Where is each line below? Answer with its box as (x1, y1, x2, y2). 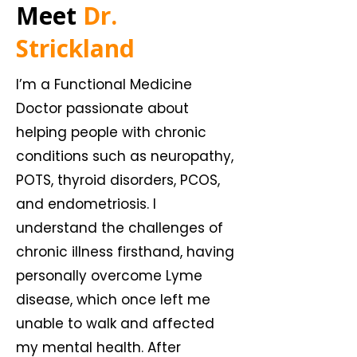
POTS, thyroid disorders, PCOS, (16, 171, 220, 190)
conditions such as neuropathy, (16, 147, 233, 166)
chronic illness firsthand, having (16, 242, 234, 261)
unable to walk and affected (16, 314, 214, 333)
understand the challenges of (16, 218, 223, 237)
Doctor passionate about (16, 99, 189, 118)
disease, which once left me (16, 290, 210, 309)
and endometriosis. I (16, 194, 156, 214)
